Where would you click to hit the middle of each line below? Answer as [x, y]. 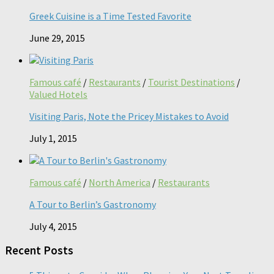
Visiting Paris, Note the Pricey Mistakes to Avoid [129, 116]
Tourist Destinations [191, 82]
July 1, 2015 [53, 138]
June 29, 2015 [57, 38]
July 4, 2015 [53, 226]
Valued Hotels [58, 94]
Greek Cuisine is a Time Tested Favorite [110, 16]
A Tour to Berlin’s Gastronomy [93, 204]
